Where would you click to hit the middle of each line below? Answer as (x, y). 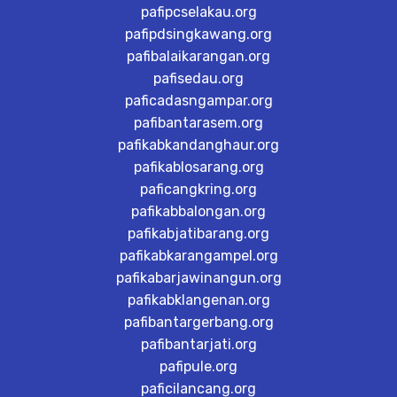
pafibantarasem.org (198, 123)
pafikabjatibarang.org (198, 234)
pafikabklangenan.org (198, 300)
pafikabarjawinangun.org (198, 278)
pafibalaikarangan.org (198, 56)
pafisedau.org (198, 78)
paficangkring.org (198, 189)
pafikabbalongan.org (198, 211)
